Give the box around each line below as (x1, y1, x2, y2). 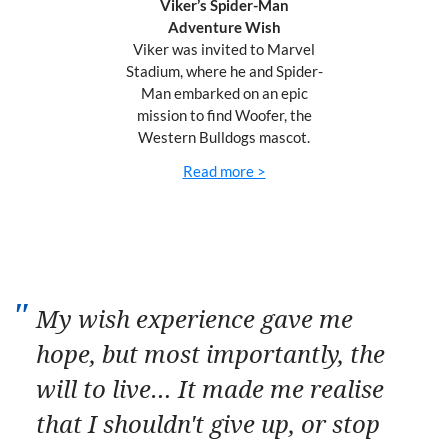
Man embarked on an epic (140, 84, 308, 103)
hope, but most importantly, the (36, 338, 385, 371)
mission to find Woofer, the (136, 106, 312, 125)
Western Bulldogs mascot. (138, 128, 310, 147)
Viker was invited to (133, 40, 264, 59)
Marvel (267, 40, 315, 59)
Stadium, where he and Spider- (125, 62, 323, 81)
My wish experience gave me (36, 303, 353, 336)
